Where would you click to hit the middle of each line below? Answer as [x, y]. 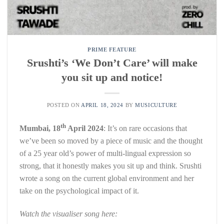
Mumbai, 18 [40, 128]
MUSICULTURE [156, 105]
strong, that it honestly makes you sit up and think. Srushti [110, 165]
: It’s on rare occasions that [145, 128]
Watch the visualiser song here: [68, 213]
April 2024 [85, 128]
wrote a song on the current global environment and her [107, 178]
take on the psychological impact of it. [79, 190]
